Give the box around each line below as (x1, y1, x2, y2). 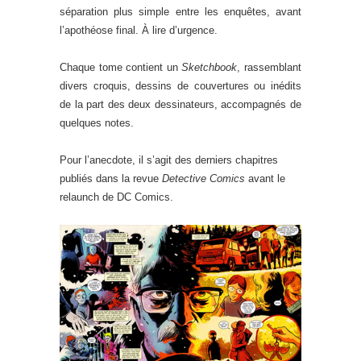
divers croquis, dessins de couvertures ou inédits (60, 80, 301, 92)
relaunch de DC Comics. (60, 191, 173, 203)
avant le (245, 172, 285, 185)
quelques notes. (60, 117, 134, 129)
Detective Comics (162, 172, 245, 185)
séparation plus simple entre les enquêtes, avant (60, 6, 301, 18)
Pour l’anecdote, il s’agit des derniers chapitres (60, 154, 278, 166)
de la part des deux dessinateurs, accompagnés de (60, 98, 301, 110)
